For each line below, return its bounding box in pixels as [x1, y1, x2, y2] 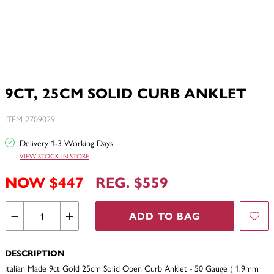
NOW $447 [5, 171, 84, 192]
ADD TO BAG [129, 209, 201, 223]
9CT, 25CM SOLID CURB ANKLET [5, 82, 246, 103]
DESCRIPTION [5, 246, 65, 259]
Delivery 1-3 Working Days [17, 136, 113, 149]
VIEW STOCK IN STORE [20, 151, 89, 160]
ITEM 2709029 [5, 113, 55, 125]
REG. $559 [95, 171, 168, 192]
